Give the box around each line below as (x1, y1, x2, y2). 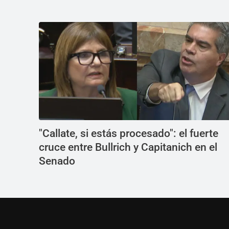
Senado (39, 155, 75, 168)
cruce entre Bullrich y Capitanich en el (39, 141, 217, 154)
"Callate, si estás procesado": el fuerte (39, 127, 218, 140)
